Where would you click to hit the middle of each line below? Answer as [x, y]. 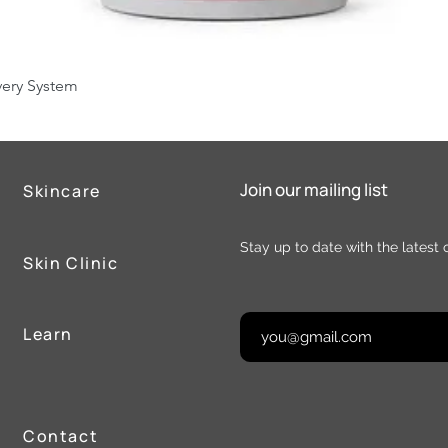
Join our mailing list [314, 190]
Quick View [224, 85]
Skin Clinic [71, 263]
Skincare [62, 191]
